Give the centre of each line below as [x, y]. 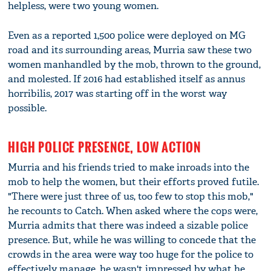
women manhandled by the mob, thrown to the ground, [135, 64]
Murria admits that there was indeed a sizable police [128, 225]
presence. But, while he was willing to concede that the [132, 240]
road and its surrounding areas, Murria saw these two [130, 50]
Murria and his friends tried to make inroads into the [129, 167]
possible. [28, 108]
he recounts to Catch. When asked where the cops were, [133, 211]
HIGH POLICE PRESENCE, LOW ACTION [105, 147]
